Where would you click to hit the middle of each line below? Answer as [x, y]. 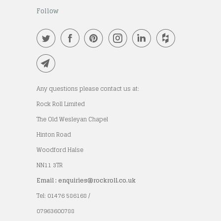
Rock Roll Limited [61, 104]
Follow [47, 11]
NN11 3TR [50, 165]
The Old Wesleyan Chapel [72, 119]
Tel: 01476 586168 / [63, 196]
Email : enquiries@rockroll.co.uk [86, 181]
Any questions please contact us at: [88, 89]
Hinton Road [54, 135]
